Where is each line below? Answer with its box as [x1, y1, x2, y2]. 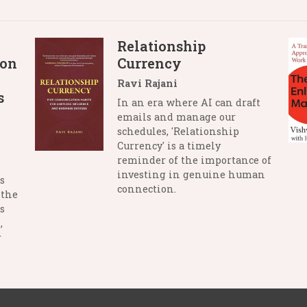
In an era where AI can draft [117, 96, 261, 109]
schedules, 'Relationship [117, 125, 240, 138]
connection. [117, 182, 177, 195]
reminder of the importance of [117, 153, 272, 167]
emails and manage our [117, 110, 236, 123]
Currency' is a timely [117, 139, 221, 152]
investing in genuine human [117, 168, 266, 181]
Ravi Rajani [117, 77, 178, 90]
